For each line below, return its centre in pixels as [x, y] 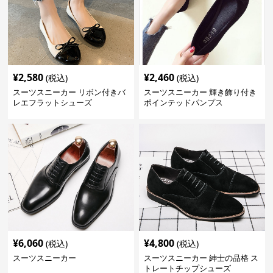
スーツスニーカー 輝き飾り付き [200, 92]
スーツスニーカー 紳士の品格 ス [201, 258]
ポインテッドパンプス [183, 102]
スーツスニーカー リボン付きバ [69, 92]
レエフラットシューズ [53, 102]
